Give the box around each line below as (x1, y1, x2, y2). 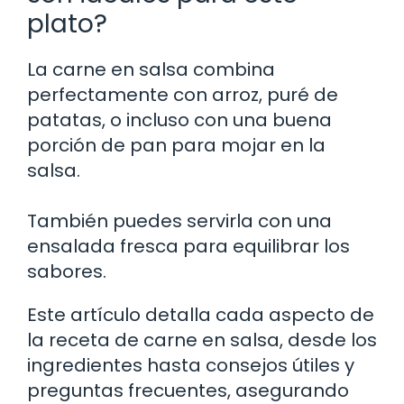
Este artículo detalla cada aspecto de (27, 302, 374, 328)
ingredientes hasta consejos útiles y (27, 353, 354, 379)
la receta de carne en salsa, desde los (27, 327, 377, 353)
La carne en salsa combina (27, 57, 275, 83)
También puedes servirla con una (27, 208, 332, 234)
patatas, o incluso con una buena (27, 107, 332, 133)
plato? (27, 6, 107, 42)
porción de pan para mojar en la (27, 133, 326, 159)
